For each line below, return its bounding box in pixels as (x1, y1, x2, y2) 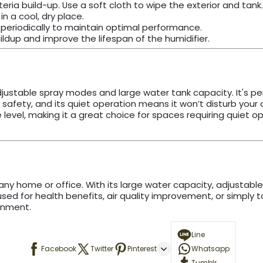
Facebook (41, 243, 76, 254)
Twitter (90, 243, 113, 254)
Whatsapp (191, 243, 230, 254)
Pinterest (127, 243, 157, 254)
